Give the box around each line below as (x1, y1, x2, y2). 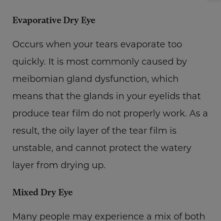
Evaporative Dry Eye (12, 14, 95, 25)
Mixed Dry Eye (12, 186, 73, 197)
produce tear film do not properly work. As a (12, 107, 208, 119)
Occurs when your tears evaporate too (12, 38, 182, 50)
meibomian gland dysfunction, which (12, 73, 179, 84)
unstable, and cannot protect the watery (12, 142, 191, 153)
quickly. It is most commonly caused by (12, 55, 187, 67)
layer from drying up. (12, 159, 106, 171)
